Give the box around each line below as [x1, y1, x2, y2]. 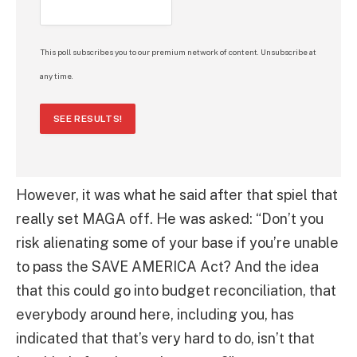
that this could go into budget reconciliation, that [16, 281, 336, 299]
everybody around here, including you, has [16, 305, 294, 323]
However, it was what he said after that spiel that [16, 186, 338, 203]
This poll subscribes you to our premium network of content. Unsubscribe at [40, 46, 316, 57]
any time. [40, 70, 73, 80]
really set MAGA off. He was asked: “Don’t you [16, 210, 324, 227]
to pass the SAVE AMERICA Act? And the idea [16, 257, 319, 275]
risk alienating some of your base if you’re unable [16, 233, 339, 251]
